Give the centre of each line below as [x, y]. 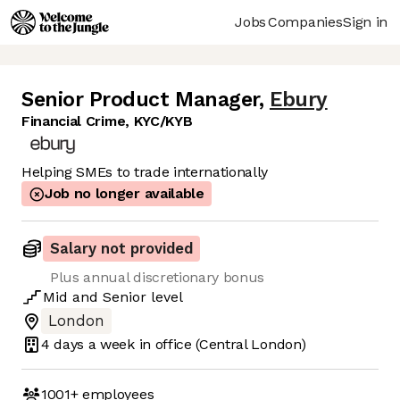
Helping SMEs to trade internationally [145, 172]
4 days [63, 344]
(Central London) [251, 344]
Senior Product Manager [140, 100]
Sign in [365, 21]
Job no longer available [125, 194]
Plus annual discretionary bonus [158, 278]
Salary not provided [121, 249]
